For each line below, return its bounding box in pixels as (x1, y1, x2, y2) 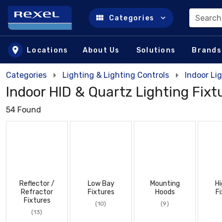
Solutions (136, 46, 175, 55)
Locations (27, 46, 68, 55)
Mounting (150, 179, 180, 188)
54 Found (6, 105, 41, 114)
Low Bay (87, 179, 114, 188)
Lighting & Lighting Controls (62, 70, 169, 80)
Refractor (21, 188, 53, 196)
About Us (82, 46, 120, 55)
